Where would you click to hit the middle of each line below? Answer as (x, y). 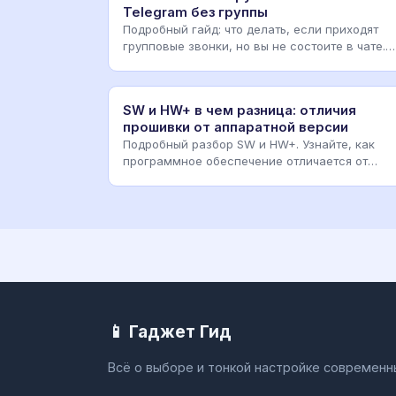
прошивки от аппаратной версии (236, 127)
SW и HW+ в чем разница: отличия (240, 110)
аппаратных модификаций (198, 177)
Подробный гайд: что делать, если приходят (251, 29)
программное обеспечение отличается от (245, 160)
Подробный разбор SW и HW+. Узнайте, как (249, 144)
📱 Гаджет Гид (170, 331)
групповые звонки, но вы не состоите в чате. (254, 46)
